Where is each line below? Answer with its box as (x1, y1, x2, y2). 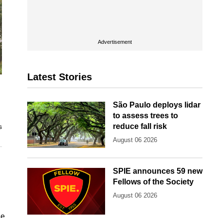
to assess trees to (113, 111, 178, 120)
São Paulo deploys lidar (113, 101, 200, 109)
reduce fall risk (113, 122, 167, 130)
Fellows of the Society (113, 178, 194, 186)
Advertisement (98, 39, 132, 45)
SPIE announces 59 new (113, 167, 202, 176)
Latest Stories (27, 72, 92, 82)
